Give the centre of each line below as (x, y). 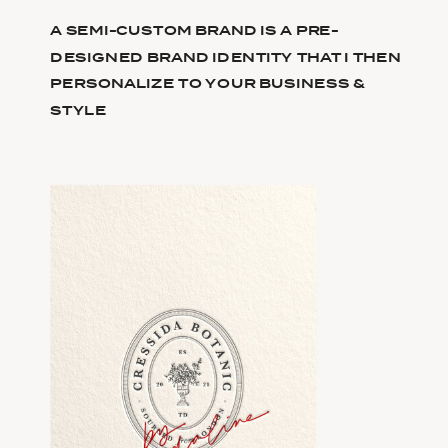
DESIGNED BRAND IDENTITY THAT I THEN (226, 57)
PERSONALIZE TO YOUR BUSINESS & (207, 83)
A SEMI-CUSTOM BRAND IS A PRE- (194, 30)
